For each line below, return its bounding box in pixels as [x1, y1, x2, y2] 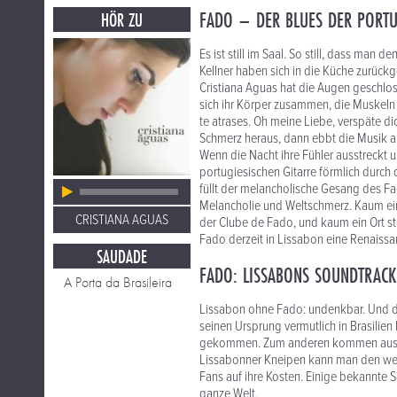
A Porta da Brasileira [64, 273, 172, 292]
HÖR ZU [101, 7, 143, 33]
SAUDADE [97, 244, 147, 269]
